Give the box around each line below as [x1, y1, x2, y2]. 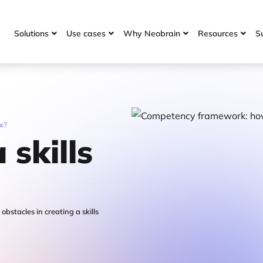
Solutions [14, 28, 49, 39]
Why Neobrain [123, 28, 180, 39]
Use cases [66, 28, 106, 39]
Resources [197, 28, 238, 39]
